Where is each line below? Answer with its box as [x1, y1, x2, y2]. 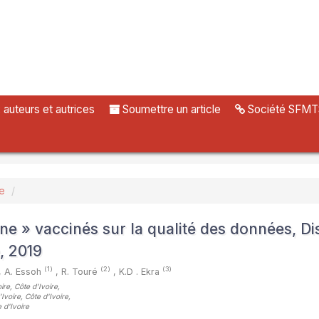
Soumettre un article [120, 103, 221, 117]
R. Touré [61, 266, 100, 278]
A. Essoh [4, 266, 44, 278]
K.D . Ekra [119, 266, 162, 278]
